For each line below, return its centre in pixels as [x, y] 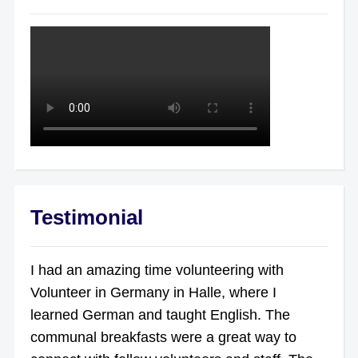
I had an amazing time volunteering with [157, 270]
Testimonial [86, 217]
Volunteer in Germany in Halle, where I [153, 292]
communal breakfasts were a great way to [163, 337]
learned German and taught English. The [160, 314]
